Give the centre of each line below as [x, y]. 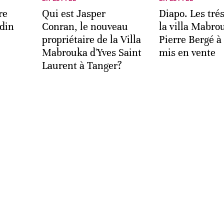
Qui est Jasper [74, 14]
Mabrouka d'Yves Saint [92, 53]
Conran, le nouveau [85, 27]
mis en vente [187, 53]
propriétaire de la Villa [91, 40]
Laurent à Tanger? [82, 66]
